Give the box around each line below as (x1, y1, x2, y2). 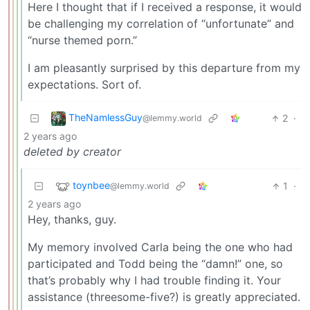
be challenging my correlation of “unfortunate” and (28, 17, 294, 31)
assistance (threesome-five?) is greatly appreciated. (28, 290, 300, 304)
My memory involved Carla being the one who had (28, 240, 293, 255)
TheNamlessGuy (69, 111, 143, 124)
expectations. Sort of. (28, 77, 141, 92)
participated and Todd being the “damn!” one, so (28, 257, 283, 271)
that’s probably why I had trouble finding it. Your (28, 273, 281, 288)
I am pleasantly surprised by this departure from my (28, 61, 300, 75)
